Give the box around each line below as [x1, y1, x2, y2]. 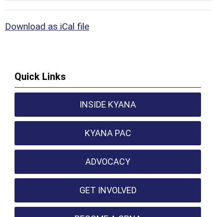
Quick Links [15, 71, 66, 82]
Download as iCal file [5, 21, 89, 32]
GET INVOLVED [79, 185, 137, 195]
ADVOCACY [85, 156, 131, 167]
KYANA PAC [84, 128, 131, 138]
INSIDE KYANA [79, 99, 137, 109]
